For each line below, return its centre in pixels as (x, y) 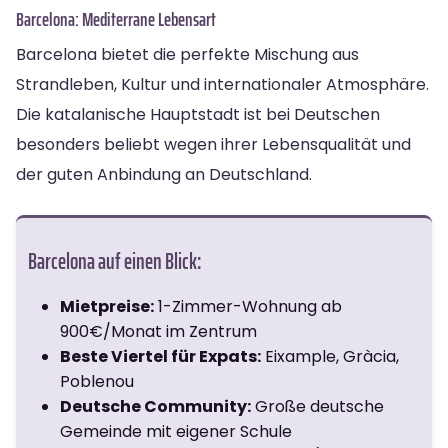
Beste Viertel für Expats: (160, 356)
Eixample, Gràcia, (330, 356)
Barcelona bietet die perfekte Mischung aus (187, 54)
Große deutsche (317, 406)
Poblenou (97, 381)
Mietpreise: (107, 306)
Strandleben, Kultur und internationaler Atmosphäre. (222, 84)
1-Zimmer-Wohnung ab (248, 306)
